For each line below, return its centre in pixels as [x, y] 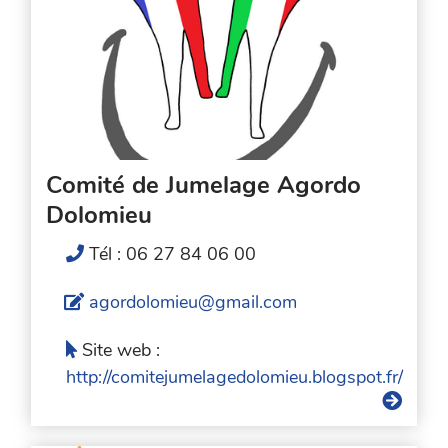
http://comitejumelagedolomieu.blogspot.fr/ [235, 376]
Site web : [121, 349]
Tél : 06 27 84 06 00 [173, 253]
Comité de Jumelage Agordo [204, 184]
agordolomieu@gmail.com [193, 301]
